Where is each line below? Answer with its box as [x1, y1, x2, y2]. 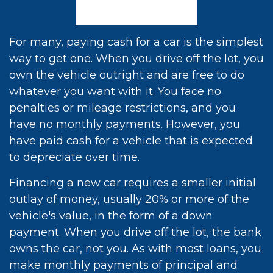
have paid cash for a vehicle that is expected [9, 134, 253, 147]
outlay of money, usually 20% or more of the [9, 193, 249, 206]
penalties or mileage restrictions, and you [9, 101, 236, 115]
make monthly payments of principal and [9, 258, 238, 272]
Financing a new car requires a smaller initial [9, 176, 256, 190]
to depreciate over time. [9, 151, 140, 164]
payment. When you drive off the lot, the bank [9, 225, 261, 239]
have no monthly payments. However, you [9, 118, 240, 131]
